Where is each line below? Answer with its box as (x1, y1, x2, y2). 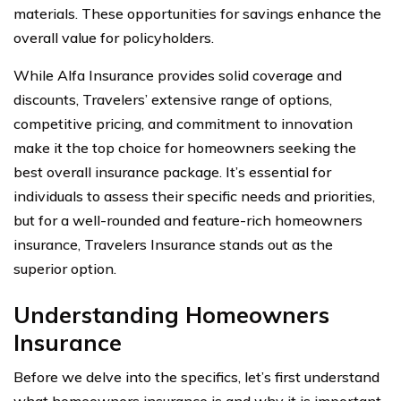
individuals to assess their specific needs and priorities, (13, 186, 375, 205)
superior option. (13, 259, 116, 277)
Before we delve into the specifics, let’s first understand (13, 367, 380, 386)
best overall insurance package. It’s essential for (13, 162, 331, 181)
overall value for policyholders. (13, 28, 214, 47)
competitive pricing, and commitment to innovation (13, 114, 353, 132)
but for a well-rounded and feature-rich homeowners (13, 210, 363, 229)
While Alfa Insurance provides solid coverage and (13, 65, 342, 84)
